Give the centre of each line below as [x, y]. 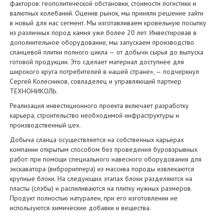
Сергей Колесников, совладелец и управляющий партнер [96, 81]
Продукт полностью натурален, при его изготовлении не [94, 198]
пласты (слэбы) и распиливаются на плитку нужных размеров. [101, 188]
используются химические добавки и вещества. [80, 208]
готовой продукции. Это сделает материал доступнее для [97, 62]
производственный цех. [45, 125]
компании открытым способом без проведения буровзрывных [104, 149]
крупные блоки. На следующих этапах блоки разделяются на [101, 179]
